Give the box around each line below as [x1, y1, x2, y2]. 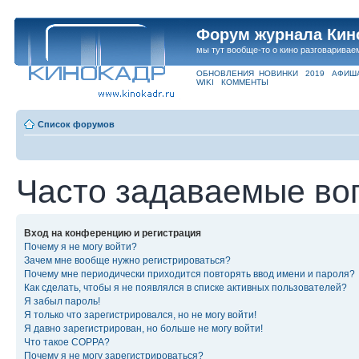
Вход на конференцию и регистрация [24, 228, 201, 239]
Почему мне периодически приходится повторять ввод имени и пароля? [24, 268, 355, 280]
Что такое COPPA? [24, 337, 110, 348]
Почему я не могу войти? [24, 241, 137, 252]
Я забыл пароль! [24, 296, 100, 307]
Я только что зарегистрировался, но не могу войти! [24, 309, 256, 321]
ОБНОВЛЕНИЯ [196, 68, 254, 78]
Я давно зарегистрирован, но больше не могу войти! [24, 323, 263, 334]
